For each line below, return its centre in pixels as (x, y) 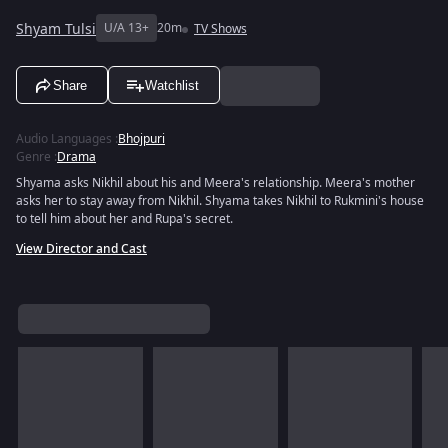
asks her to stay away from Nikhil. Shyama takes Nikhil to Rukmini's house (220, 201)
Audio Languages (64, 139)
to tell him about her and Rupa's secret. (124, 219)
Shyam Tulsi (56, 29)
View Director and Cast (81, 249)
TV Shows (220, 29)
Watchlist (172, 85)
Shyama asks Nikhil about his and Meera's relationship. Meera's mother (215, 183)
